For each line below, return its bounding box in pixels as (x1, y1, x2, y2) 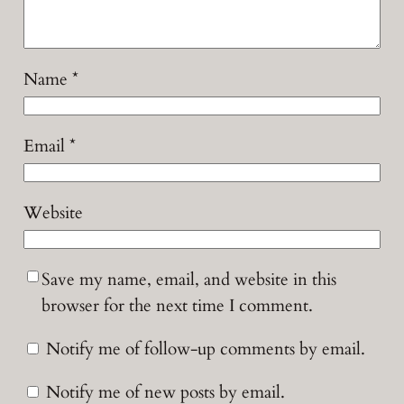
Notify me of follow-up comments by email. (45, 336, 365, 361)
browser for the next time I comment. (41, 293, 313, 317)
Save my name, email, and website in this (41, 267, 336, 291)
